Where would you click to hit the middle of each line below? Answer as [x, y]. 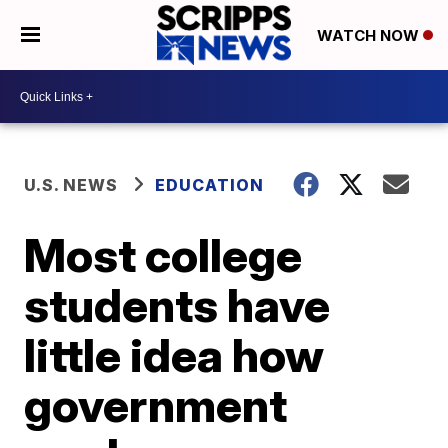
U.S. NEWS [71, 185]
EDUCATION [210, 185]
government [156, 405]
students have [177, 305]
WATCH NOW [369, 36]
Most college [163, 255]
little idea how [174, 355]
